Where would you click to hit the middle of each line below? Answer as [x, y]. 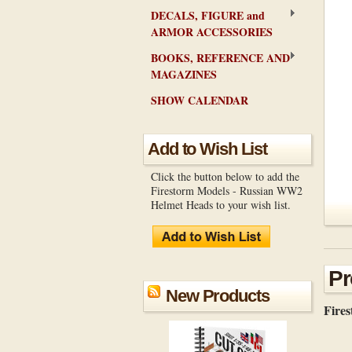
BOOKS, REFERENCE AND [220, 58]
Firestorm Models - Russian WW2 [227, 191]
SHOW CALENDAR [200, 100]
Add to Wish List [208, 149]
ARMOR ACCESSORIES [212, 32]
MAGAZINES [184, 74]
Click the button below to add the [225, 176]
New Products [218, 296]
